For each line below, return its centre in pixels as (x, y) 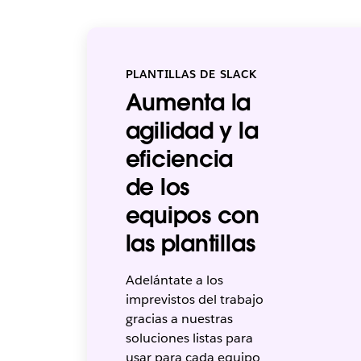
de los (158, 187)
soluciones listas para (189, 338)
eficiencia (179, 158)
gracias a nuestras (179, 318)
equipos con (193, 215)
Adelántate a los (174, 280)
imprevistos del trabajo (194, 299)
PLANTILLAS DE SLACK (191, 74)
